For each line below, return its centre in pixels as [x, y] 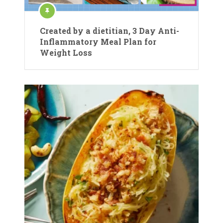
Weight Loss [66, 52]
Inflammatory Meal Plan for [98, 41]
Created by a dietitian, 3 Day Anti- [110, 30]
